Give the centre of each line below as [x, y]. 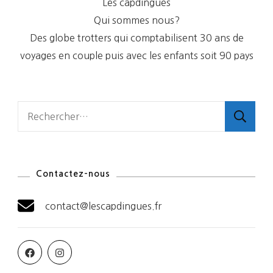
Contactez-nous [73, 174]
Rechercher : [49, 109]
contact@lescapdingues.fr [103, 206]
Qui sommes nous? [136, 20]
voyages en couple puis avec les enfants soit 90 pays [136, 56]
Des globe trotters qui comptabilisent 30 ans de [136, 38]
